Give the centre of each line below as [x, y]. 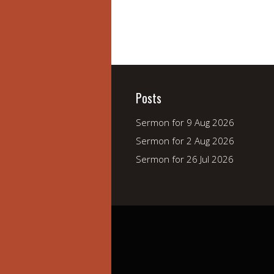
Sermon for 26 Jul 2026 [185, 159]
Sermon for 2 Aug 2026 [185, 141]
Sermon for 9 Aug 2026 [185, 123]
